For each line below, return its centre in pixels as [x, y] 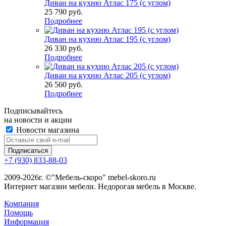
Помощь [18, 213]
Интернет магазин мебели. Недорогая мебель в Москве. [100, 187]
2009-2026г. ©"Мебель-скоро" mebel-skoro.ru [80, 178]
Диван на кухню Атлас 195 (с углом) [107, 39]
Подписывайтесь [33, 111]
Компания [21, 204]
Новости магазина [47, 130]
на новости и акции [38, 120]
